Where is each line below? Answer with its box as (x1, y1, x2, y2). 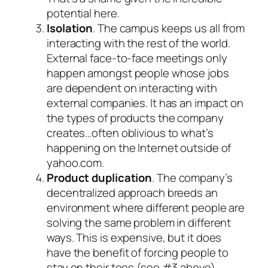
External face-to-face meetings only (47, 50, 227, 66)
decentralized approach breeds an (47, 184, 218, 200)
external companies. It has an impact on (47, 95, 244, 111)
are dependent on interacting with (47, 80, 217, 96)
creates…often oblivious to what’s (47, 124, 214, 141)
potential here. (47, 5, 120, 21)
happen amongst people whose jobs (47, 65, 229, 81)
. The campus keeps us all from (93, 20, 245, 36)
